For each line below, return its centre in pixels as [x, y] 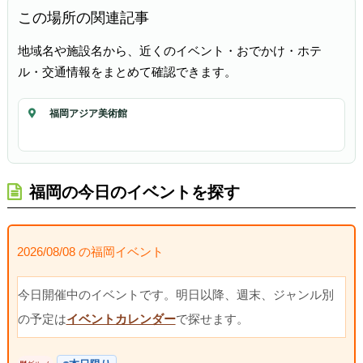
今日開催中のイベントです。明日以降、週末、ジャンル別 [175, 294]
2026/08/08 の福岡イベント [90, 251]
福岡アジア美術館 [88, 114]
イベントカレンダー [121, 318]
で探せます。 [212, 318]
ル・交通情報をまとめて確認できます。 [127, 72]
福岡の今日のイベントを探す [134, 192]
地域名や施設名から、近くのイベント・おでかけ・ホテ [169, 51]
